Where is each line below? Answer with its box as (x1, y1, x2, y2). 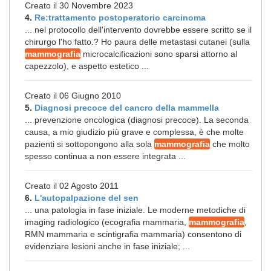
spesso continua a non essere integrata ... (25, 151, 186, 161)
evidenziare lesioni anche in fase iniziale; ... (25, 241, 190, 251)
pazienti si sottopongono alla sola (25, 139, 154, 149)
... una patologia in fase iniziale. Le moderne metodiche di (25, 205, 246, 215)
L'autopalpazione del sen (34, 193, 139, 203)
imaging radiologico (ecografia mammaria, (25, 217, 189, 227)
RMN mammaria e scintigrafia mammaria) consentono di (25, 229, 241, 239)
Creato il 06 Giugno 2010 (25, 91, 121, 100)
